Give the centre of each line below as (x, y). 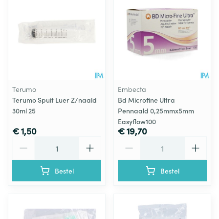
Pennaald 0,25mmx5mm (156, 110)
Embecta (132, 89)
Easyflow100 (137, 121)
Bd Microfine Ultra (146, 99)
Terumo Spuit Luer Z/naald (55, 99)
